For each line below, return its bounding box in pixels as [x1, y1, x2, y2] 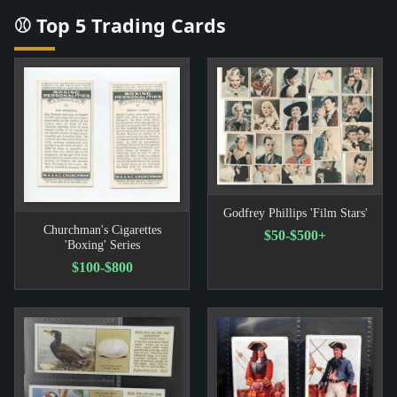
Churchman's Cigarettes [43, 222, 161, 237]
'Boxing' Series [64, 237, 140, 252]
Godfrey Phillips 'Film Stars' [222, 205, 368, 220]
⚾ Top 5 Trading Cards [14, 12, 226, 39]
